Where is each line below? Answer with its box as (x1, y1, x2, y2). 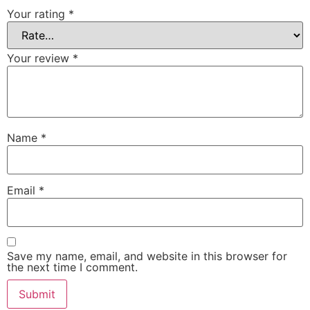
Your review (7, 51, 73, 66)
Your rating (7, 7, 69, 21)
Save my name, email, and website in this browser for (7, 248, 287, 263)
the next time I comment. (7, 259, 138, 274)
